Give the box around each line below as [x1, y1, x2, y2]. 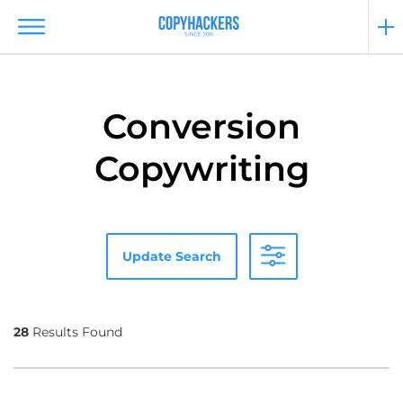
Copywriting [94, 148, 309, 190]
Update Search [121, 247, 221, 264]
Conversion [103, 105, 300, 148]
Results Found [29, 324, 122, 340]
